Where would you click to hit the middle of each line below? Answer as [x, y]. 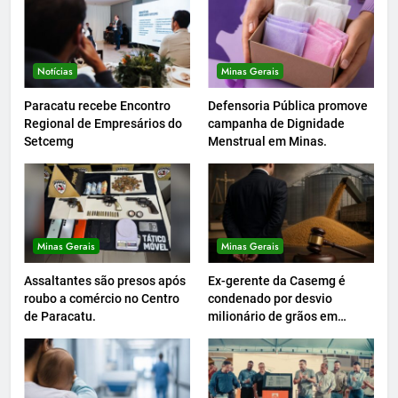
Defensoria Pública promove [288, 106]
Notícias [55, 72]
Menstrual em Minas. [267, 142]
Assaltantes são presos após [105, 281]
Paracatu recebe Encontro [97, 106]
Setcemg [49, 142]
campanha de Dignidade [276, 124]
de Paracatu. [60, 317]
